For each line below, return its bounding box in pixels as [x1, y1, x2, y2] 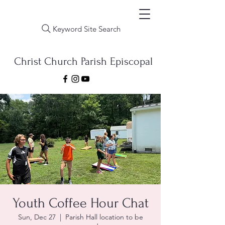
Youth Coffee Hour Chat [12, 195, 149, 211]
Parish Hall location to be [65, 212, 143, 221]
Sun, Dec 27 [18, 212, 56, 221]
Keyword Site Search [53, 24, 121, 34]
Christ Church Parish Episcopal [14, 55, 153, 67]
